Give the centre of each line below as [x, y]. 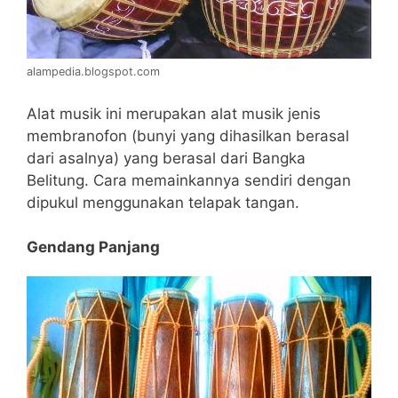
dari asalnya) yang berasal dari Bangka [166, 158]
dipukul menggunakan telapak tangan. [163, 202]
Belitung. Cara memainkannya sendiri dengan [189, 180]
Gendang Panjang [93, 247]
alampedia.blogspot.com [93, 72]
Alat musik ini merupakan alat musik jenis [174, 113]
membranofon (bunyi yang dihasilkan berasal [188, 135]
